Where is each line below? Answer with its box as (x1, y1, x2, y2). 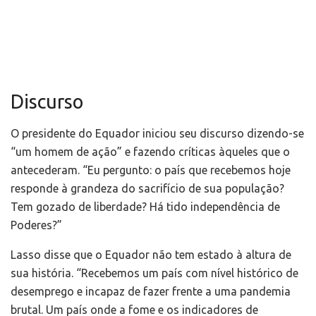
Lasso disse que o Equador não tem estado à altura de (11, 248, 291, 262)
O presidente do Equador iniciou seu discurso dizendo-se (11, 127, 304, 140)
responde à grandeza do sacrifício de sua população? (11, 182, 284, 195)
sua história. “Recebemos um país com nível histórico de (11, 267, 298, 280)
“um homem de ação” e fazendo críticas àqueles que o (11, 145, 290, 159)
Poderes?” (11, 219, 62, 232)
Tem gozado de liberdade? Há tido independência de (11, 200, 280, 214)
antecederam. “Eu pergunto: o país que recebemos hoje (11, 164, 291, 177)
